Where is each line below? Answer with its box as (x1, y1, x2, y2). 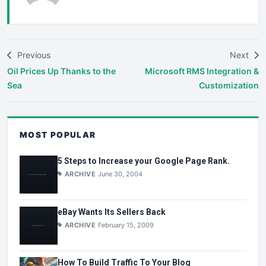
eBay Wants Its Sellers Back (58, 207, 166, 217)
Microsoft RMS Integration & (145, 65, 259, 76)
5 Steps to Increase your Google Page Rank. (58, 156, 230, 166)
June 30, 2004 (98, 169, 143, 178)
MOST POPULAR (20, 129, 96, 140)
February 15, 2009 (98, 220, 154, 229)
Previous (15, 49, 50, 60)
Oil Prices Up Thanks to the (7, 65, 116, 76)
